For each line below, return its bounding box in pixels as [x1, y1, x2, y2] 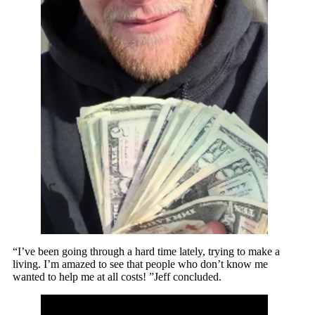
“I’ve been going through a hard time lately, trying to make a [13, 245, 280, 258]
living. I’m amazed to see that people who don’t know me [13, 258, 268, 271]
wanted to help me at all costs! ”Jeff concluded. [13, 271, 221, 283]
